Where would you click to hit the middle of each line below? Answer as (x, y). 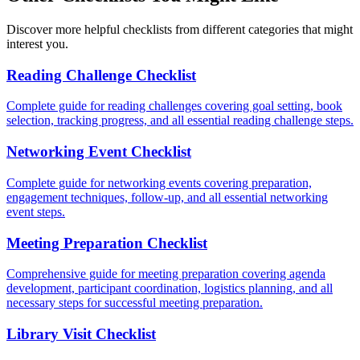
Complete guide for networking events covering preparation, (159, 182)
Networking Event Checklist (99, 152)
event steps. (36, 211)
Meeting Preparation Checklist (107, 243)
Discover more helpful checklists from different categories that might (180, 29)
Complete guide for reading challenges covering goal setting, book (174, 106)
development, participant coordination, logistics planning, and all (170, 288)
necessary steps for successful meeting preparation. (135, 303)
